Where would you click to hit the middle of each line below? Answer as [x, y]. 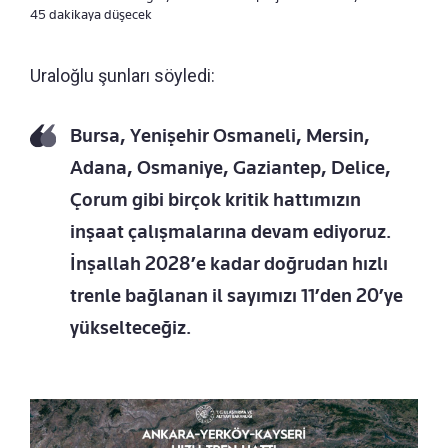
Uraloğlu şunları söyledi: [122, 76]
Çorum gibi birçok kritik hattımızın [215, 200]
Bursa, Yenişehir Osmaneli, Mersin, [220, 136]
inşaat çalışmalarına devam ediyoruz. [230, 232]
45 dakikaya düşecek [91, 14]
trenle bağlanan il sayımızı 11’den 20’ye [236, 296]
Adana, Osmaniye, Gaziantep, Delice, [230, 168]
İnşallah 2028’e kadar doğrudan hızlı [229, 264]
